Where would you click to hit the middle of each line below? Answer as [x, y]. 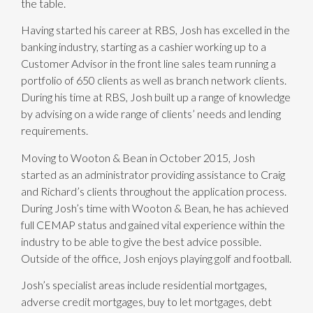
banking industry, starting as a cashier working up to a [144, 47]
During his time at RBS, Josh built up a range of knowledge [156, 97]
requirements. [54, 131]
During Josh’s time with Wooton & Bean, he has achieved [155, 208]
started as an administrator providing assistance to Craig [153, 174]
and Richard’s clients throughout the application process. [154, 191]
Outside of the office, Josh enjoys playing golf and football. [156, 258]
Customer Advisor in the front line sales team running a [148, 64]
